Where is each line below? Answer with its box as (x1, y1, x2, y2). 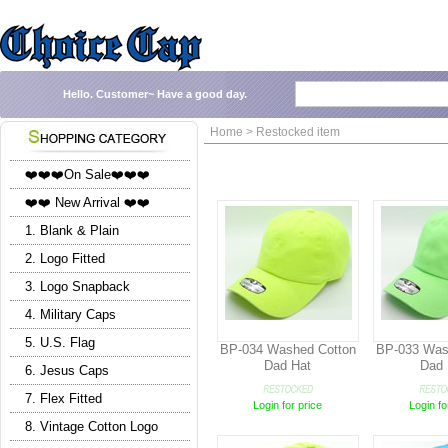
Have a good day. (157, 88, 247, 100)
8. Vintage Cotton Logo (25, 418, 158, 434)
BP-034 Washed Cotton (220, 342, 356, 357)
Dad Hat (264, 358, 312, 373)
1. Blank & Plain (25, 222, 119, 238)
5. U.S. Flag (25, 334, 95, 350)
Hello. (63, 88, 96, 100)
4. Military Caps (25, 306, 116, 322)
